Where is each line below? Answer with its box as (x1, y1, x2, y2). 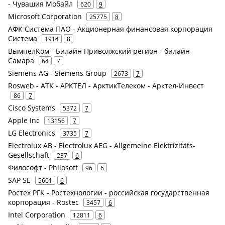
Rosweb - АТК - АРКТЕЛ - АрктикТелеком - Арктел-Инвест (8, 80, 204, 90)
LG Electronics (8, 128, 55, 138)
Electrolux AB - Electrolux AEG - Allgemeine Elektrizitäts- (8, 140, 195, 150)
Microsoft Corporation (8, 11, 82, 21)
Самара (8, 55, 34, 65)
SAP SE (8, 175, 31, 185)
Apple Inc (8, 115, 40, 125)
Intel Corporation (8, 209, 65, 219)
